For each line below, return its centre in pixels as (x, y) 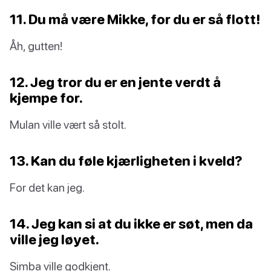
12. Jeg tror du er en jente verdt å (115, 82)
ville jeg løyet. (54, 240)
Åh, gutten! (36, 46)
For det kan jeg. (47, 188)
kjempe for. (46, 98)
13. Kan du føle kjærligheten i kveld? (126, 161)
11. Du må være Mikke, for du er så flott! (135, 19)
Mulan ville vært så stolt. (68, 125)
